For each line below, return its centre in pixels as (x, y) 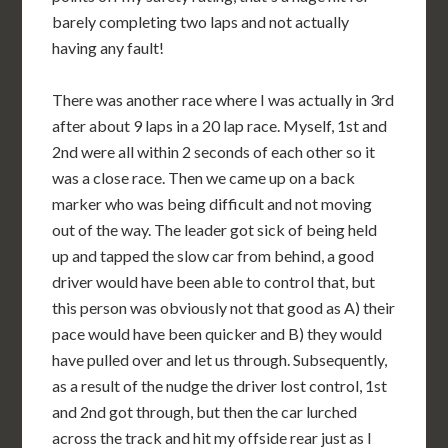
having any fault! (108, 47)
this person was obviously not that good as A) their (224, 307)
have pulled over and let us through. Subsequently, (220, 359)
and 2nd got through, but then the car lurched (205, 411)
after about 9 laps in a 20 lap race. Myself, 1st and (220, 125)
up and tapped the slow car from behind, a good (213, 255)
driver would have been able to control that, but (214, 281)
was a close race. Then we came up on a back (204, 177)
